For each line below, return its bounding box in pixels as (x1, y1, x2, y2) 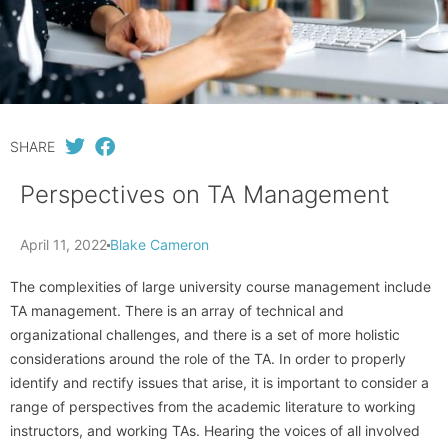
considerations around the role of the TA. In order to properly (10, 350, 406, 367)
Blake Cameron (110, 236, 209, 253)
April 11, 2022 (20, 236, 107, 253)
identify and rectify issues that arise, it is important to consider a (10, 374, 429, 391)
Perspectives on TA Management (20, 180, 390, 209)
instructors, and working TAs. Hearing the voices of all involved (10, 422, 420, 439)
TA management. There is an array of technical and (10, 302, 344, 319)
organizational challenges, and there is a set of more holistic (10, 326, 400, 343)
